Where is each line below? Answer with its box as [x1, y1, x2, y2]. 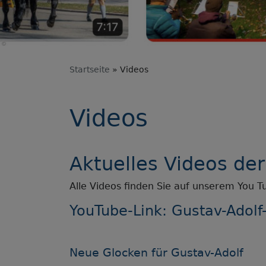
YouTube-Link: [69, 202, 172, 220]
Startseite [69, 65, 110, 75]
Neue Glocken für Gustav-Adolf [69, 246, 243, 260]
